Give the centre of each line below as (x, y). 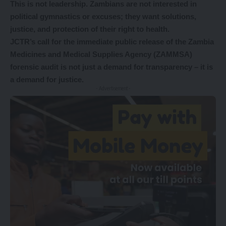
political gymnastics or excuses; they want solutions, (103, 17)
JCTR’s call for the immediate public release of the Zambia (112, 42)
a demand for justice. (47, 80)
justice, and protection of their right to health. (90, 29)
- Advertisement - (113, 89)
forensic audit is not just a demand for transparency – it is (111, 67)
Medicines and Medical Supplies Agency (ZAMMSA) (101, 54)
